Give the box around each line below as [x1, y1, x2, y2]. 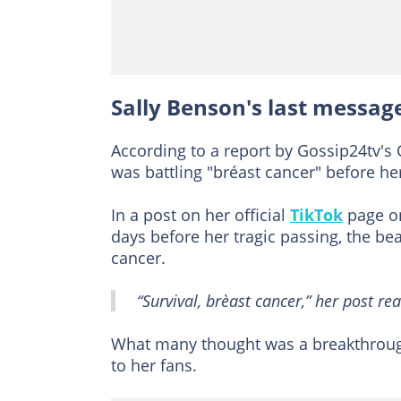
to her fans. [111, 354, 197, 377]
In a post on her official [111, 204, 290, 226]
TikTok [290, 204, 343, 226]
